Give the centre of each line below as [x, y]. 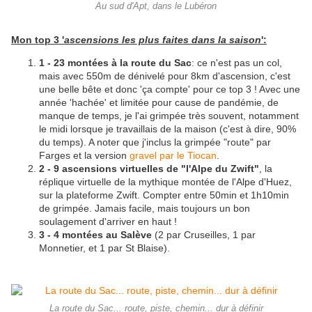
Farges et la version [84, 156]
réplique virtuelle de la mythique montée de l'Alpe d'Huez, [165, 182]
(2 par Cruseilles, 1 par [204, 235]
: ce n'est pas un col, [237, 63]
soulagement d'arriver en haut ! [108, 222]
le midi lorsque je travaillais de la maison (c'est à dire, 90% [167, 129]
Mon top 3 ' [38, 40]
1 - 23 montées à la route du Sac [115, 63]
